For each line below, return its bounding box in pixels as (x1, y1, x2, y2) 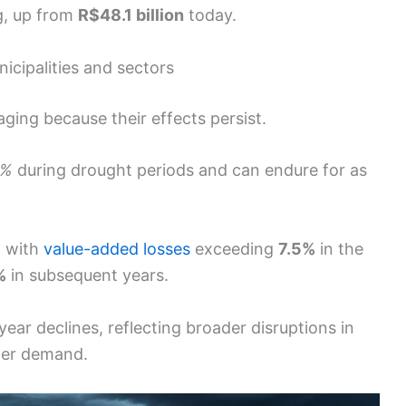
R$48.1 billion (78, 5, 184, 24)
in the (315, 239, 363, 259)
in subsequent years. (6, 266, 169, 285)
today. (184, 5, 237, 24)
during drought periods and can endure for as (13, 160, 367, 180)
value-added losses (43, 239, 190, 259)
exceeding (190, 239, 278, 259)
